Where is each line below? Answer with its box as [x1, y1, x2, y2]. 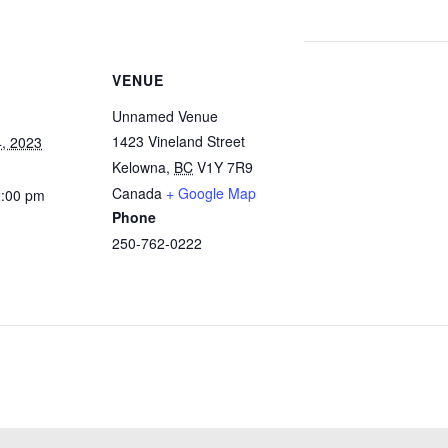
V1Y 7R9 [197, 157, 253, 177]
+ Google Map [166, 183, 256, 203]
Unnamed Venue [112, 106, 218, 126]
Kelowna [112, 157, 166, 177]
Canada [112, 183, 162, 203]
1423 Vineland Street [112, 131, 245, 151]
